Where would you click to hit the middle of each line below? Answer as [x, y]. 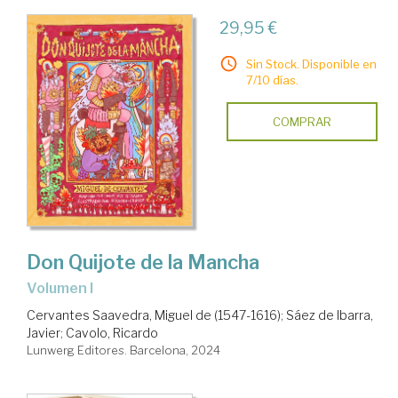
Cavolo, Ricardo [112, 333]
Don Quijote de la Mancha [143, 263]
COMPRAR [302, 122]
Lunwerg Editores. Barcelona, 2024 [123, 350]
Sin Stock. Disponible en [311, 64]
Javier [44, 333]
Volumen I [65, 289]
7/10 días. [272, 80]
